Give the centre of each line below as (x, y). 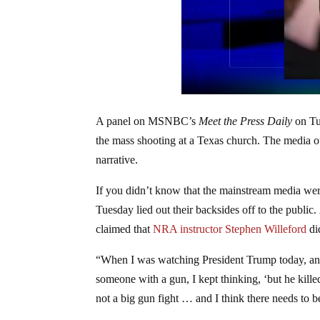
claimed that (125, 229)
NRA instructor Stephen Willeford (230, 229)
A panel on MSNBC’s (147, 121)
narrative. (117, 159)
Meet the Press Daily (246, 121)
